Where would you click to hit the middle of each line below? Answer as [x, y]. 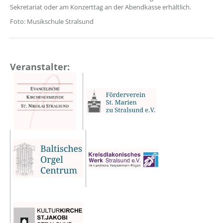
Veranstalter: [40, 67]
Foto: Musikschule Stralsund [52, 21]
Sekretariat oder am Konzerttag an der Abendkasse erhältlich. [101, 7]
